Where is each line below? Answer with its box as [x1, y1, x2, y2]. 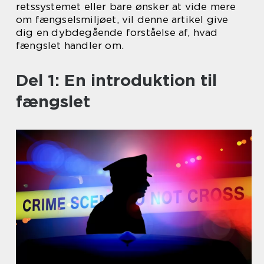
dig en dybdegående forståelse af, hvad [16, 27, 218, 38]
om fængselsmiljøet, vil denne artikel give [16, 14, 229, 25]
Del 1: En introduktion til [16, 70, 217, 90]
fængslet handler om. [16, 39, 124, 51]
